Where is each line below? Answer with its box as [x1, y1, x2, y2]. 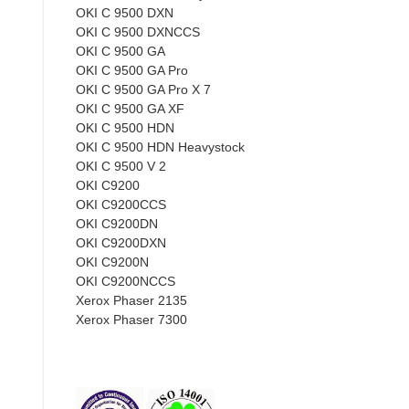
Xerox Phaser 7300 [76, 311, 187, 327]
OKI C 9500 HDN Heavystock [76, 139, 245, 154]
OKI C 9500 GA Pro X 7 [76, 81, 211, 97]
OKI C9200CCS [76, 196, 166, 212]
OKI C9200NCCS [76, 273, 175, 288]
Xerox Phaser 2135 [76, 292, 187, 308]
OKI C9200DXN [76, 235, 166, 250]
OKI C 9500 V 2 [76, 158, 166, 173]
